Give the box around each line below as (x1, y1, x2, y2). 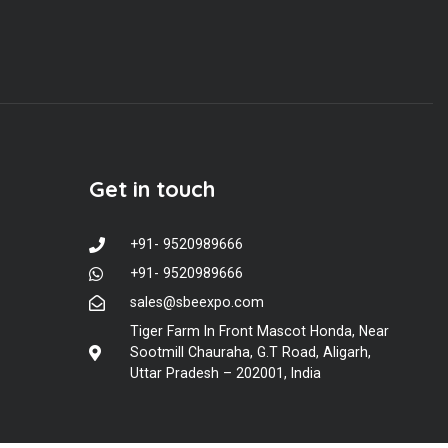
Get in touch (88, 175, 215, 204)
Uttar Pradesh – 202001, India (129, 365, 321, 382)
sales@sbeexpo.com (129, 294, 264, 311)
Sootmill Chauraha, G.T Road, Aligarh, (129, 344, 371, 361)
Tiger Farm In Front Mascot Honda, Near (129, 323, 389, 340)
